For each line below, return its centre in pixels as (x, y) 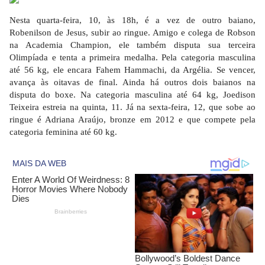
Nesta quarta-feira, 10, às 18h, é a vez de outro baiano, (132, 20)
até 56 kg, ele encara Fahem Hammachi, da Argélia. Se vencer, (132, 70)
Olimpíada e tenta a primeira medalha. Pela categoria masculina (132, 57)
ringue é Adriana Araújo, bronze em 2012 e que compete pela (132, 119)
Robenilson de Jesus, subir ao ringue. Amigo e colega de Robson (132, 32)
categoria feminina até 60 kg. (63, 132)
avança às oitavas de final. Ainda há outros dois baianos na (132, 82)
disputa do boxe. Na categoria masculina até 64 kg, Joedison (132, 94)
